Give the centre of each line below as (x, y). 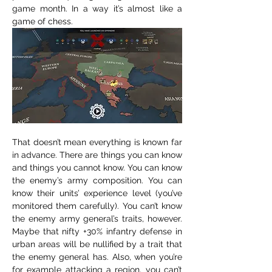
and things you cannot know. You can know (97, 168)
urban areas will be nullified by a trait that (97, 244)
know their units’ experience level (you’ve (97, 193)
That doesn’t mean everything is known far (97, 142)
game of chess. (42, 21)
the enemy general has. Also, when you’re (97, 257)
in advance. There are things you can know (97, 155)
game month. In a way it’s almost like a (97, 8)
